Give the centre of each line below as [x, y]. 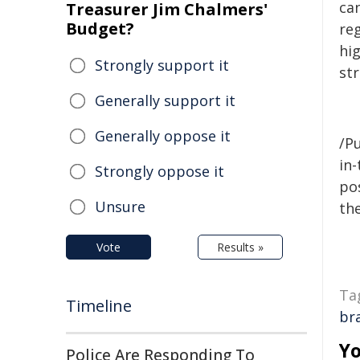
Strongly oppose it [160, 171]
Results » [240, 247]
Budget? [100, 29]
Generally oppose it [163, 136]
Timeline [99, 306]
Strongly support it [162, 65]
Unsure [120, 207]
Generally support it [165, 100]
